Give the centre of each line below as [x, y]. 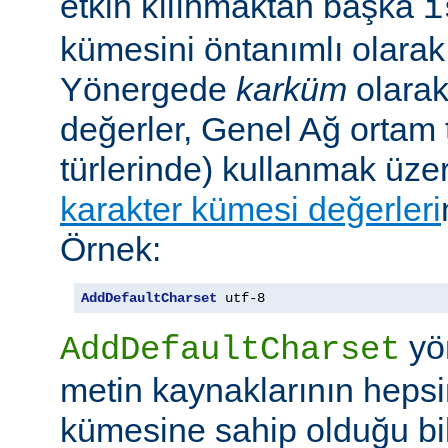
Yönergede [148, 89]
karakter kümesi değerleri [250, 209]
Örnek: [110, 249]
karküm [291, 89]
